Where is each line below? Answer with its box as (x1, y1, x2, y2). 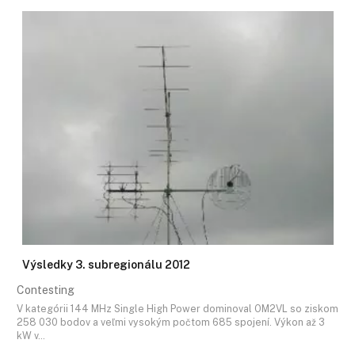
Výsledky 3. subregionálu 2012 (22, 258, 190, 272)
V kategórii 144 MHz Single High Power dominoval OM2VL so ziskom (17, 302, 338, 315)
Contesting (17, 284, 74, 297)
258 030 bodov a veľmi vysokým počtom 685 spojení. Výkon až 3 (17, 315, 325, 328)
